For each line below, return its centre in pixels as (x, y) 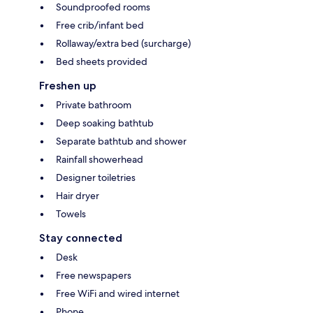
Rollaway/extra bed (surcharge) (123, 43)
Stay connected (81, 238)
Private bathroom (94, 104)
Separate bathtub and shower (121, 141)
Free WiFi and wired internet (118, 293)
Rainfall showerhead (100, 159)
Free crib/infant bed (100, 25)
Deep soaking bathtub (105, 123)
